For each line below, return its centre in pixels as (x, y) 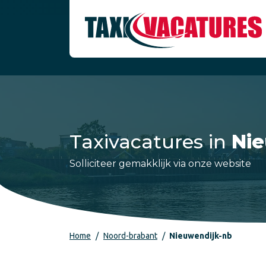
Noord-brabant (130, 236)
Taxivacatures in (151, 141)
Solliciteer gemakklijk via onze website (160, 163)
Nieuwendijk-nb (201, 236)
